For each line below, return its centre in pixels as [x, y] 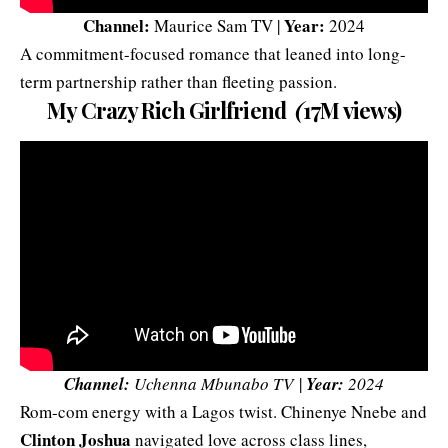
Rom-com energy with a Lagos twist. [150, 411]
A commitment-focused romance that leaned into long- [213, 54]
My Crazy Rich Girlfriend [171, 110]
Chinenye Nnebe [339, 411]
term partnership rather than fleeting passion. [178, 82]
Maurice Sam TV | [217, 26]
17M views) [351, 110]
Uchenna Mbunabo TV [216, 383]
